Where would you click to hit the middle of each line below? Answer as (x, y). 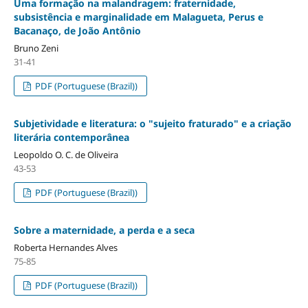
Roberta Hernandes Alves (65, 248)
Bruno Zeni (36, 48)
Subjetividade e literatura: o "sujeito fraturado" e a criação (152, 124)
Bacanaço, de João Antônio (77, 31)
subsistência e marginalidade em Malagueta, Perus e (138, 17)
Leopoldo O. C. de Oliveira (66, 155)
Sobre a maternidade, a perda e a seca (104, 230)
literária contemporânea (71, 137)
